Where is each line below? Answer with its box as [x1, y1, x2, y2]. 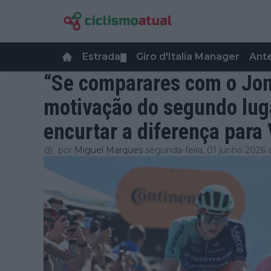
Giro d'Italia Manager [136, 51, 240, 62]
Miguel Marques [74, 145, 143, 155]
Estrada [82, 51, 120, 62]
